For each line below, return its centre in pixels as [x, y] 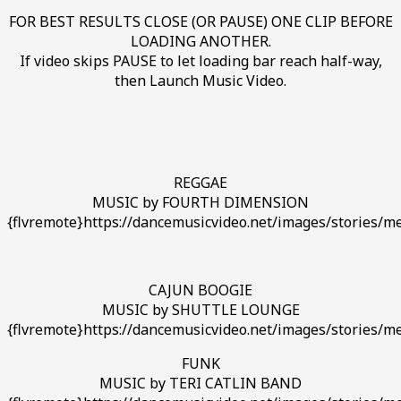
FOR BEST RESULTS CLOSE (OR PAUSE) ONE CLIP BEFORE [200, 22]
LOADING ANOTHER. [200, 42]
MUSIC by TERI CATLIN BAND [200, 384]
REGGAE [200, 183]
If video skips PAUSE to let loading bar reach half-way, [200, 61]
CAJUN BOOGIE [200, 290]
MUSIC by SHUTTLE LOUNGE [200, 310]
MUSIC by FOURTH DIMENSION [200, 203]
